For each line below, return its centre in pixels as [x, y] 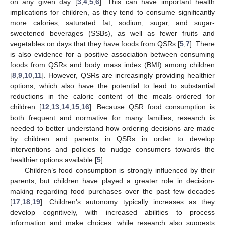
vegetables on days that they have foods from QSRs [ [95, 43]
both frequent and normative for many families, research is [113, 117]
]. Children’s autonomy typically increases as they [128, 202]
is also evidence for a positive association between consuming [113, 54]
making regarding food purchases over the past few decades [113, 191]
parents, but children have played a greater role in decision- [113, 181]
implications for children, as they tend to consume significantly [113, 12]
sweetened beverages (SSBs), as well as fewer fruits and [113, 33]
